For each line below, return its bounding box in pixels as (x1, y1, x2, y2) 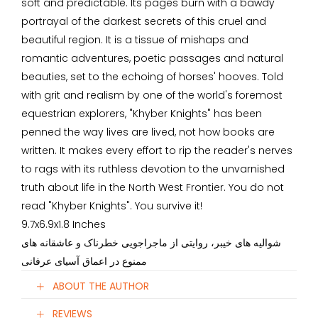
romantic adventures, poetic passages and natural (21, 51, 283, 65)
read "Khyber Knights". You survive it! (21, 199, 202, 213)
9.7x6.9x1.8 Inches (21, 217, 106, 231)
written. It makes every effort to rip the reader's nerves (21, 143, 292, 158)
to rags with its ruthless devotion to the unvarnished (21, 162, 285, 176)
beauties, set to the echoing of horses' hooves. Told (21, 70, 283, 84)
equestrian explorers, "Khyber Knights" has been (21, 106, 262, 121)
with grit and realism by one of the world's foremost (21, 88, 283, 102)
